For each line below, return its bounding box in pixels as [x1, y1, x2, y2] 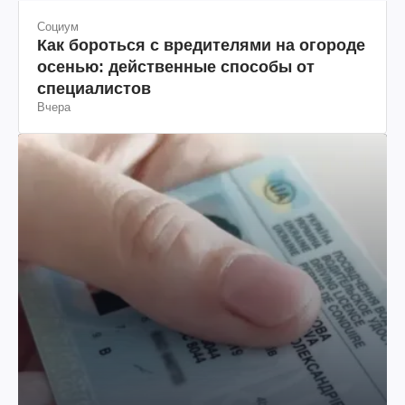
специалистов [37, 79, 151, 98]
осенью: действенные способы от [37, 57, 315, 76]
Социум [37, 19, 79, 33]
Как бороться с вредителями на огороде [37, 35, 365, 54]
